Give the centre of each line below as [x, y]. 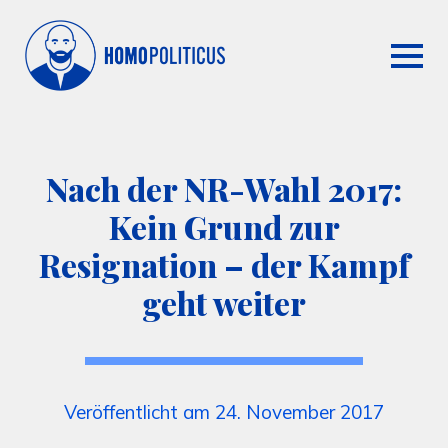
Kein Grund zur [224, 226]
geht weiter [224, 302]
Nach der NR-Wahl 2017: [224, 188]
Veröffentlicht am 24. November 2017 [224, 412]
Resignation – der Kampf [224, 264]
